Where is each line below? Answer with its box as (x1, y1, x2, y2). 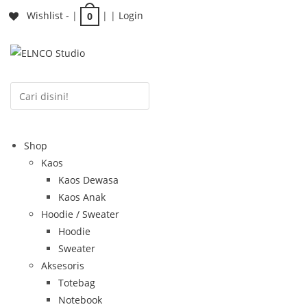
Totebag (58, 276, 95, 289)
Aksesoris (41, 259, 84, 272)
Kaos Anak (58, 191, 106, 204)
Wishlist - (27, 9, 69, 22)
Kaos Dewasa (58, 173, 119, 186)
